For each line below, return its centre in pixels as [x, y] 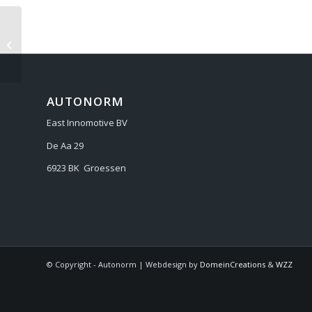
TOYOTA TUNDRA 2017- [72, 44]
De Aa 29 [65, 145]
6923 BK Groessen [86, 167]
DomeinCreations [233, 264]
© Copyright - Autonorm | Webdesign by [123, 264]
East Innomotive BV [87, 123]
